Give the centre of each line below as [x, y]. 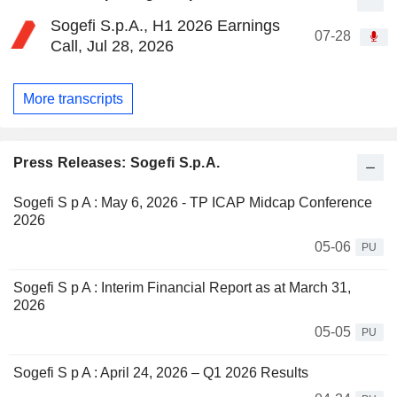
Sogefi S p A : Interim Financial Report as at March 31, [182, 288]
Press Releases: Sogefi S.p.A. [117, 163]
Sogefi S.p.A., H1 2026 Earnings [165, 26]
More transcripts [73, 98]
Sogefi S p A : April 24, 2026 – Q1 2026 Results [161, 373]
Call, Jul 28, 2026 [112, 46]
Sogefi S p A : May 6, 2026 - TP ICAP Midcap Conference [193, 203]
